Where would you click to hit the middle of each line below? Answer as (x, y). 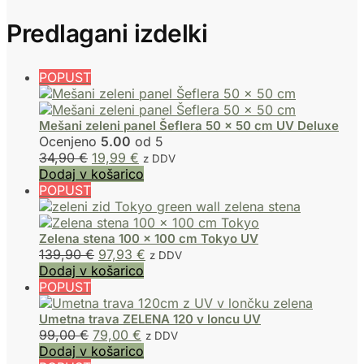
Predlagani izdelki (107, 34)
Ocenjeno (70, 142)
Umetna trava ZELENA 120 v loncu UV (150, 319)
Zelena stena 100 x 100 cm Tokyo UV (149, 239)
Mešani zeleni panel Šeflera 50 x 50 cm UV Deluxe (189, 126)
